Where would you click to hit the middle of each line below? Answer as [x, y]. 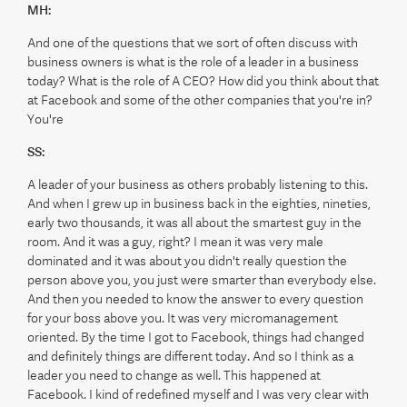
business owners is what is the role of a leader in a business [193, 62]
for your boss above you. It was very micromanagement [183, 318]
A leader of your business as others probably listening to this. [198, 184]
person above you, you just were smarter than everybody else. [202, 280]
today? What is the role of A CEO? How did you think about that [203, 81]
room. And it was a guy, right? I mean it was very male [175, 242]
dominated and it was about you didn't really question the [187, 261]
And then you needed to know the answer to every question [195, 299]
